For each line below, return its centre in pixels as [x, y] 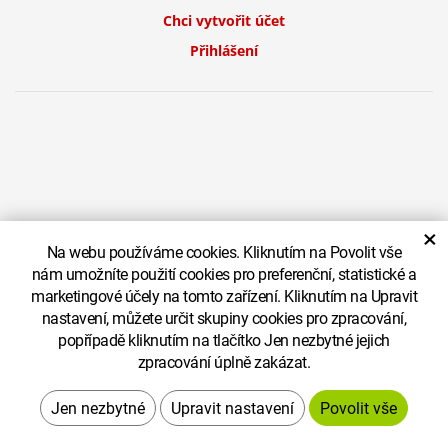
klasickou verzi [224, 316]
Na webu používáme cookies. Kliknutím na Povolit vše [224, 251]
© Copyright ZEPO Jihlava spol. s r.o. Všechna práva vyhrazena [199, 292]
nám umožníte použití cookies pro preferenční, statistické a [224, 273]
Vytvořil [114, 376]
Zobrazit [408, 292]
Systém [287, 376]
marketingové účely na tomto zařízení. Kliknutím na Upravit [224, 295]
